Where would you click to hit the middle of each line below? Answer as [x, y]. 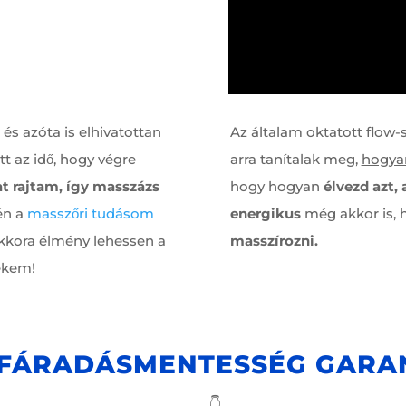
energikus [265, 213]
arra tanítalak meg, [295, 159]
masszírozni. [274, 240]
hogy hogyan [276, 186]
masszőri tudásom [90, 213]
